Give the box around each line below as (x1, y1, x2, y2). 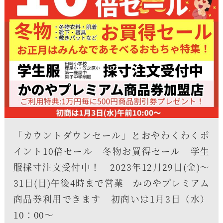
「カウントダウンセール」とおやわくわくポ (13, 128, 210, 142)
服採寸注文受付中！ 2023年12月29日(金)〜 (13, 160, 210, 174)
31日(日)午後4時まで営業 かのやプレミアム (13, 176, 210, 190)
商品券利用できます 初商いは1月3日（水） (13, 192, 210, 206)
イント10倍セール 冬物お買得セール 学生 (13, 144, 210, 158)
